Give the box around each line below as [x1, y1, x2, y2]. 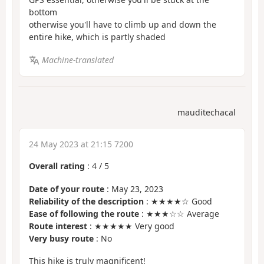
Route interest [29, 220, 87, 232]
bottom [29, 6, 57, 18]
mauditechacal [177, 107, 236, 118]
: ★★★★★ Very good [87, 220, 174, 232]
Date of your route [29, 183, 104, 194]
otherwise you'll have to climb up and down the [29, 19, 216, 31]
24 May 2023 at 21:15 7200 [29, 138, 133, 150]
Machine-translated [41, 54, 114, 65]
